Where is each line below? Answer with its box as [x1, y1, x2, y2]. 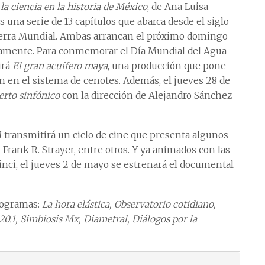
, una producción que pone [108, 60, 226, 72]
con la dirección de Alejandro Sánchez [60, 89, 232, 101]
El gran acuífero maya [12, 60, 108, 72]
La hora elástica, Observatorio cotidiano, [42, 198, 216, 210]
